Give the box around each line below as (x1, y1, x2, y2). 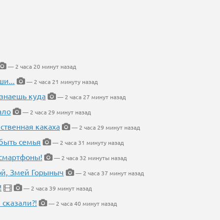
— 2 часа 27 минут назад (56, 93, 126, 101)
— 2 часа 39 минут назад (22, 184, 92, 192)
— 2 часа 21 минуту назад (25, 78, 98, 86)
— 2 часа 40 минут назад (47, 199, 117, 208)
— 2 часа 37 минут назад (74, 169, 144, 177)
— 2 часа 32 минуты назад (53, 154, 127, 162)
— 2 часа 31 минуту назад (51, 138, 124, 147)
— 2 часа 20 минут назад (6, 62, 76, 71)
